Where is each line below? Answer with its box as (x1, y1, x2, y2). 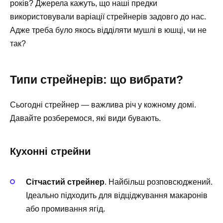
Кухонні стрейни (10, 145, 91, 157)
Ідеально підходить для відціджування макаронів (26, 191, 208, 200)
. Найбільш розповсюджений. (105, 177, 213, 186)
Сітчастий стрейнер (26, 177, 105, 186)
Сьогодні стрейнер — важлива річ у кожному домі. (10, 100, 196, 109)
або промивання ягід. (26, 204, 105, 213)
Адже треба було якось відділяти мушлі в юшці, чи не (10, 25, 207, 34)
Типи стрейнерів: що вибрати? (10, 73, 183, 86)
